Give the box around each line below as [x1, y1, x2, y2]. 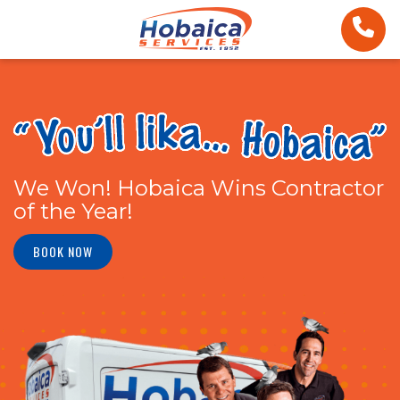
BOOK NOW [33, 241, 93, 261]
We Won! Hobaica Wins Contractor [13, 174, 384, 201]
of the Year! [13, 197, 133, 224]
